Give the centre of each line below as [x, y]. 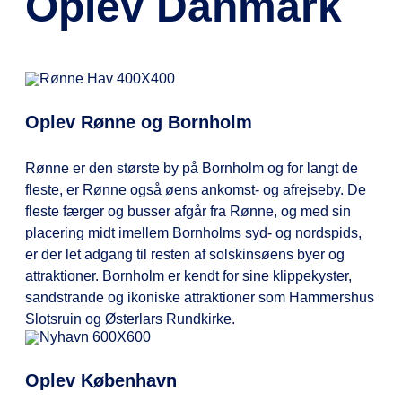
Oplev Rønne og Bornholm [139, 122]
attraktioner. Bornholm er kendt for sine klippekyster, [188, 275]
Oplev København [101, 380]
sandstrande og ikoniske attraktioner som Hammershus [200, 297]
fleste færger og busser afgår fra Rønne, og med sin [188, 211]
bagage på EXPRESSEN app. [197, 71]
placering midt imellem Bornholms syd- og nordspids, [193, 232]
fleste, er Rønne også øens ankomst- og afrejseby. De [196, 189]
